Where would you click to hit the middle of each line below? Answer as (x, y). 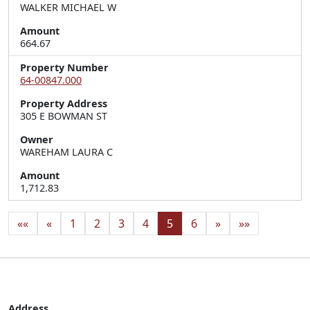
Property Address (64, 103)
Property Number (64, 67)
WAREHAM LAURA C (66, 152)
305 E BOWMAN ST (64, 116)
